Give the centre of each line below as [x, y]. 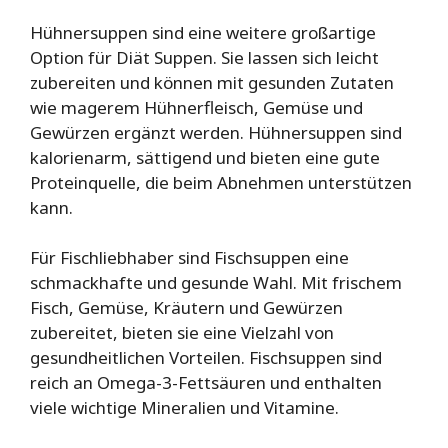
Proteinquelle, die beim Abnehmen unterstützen [221, 182]
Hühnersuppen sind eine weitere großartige [203, 32]
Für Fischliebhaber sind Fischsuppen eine [189, 258]
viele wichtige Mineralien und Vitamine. [184, 408]
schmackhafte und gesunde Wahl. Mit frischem [216, 283]
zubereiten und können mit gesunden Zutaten [212, 82]
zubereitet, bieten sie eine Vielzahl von [182, 333]
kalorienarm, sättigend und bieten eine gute [205, 157]
